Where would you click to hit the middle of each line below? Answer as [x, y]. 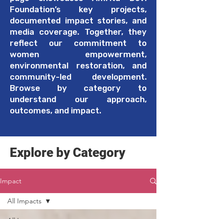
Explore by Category [67, 153]
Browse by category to [78, 88]
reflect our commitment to [78, 43]
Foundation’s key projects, [78, 9]
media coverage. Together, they [78, 32]
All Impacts [24, 201]
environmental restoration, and [78, 66]
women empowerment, [78, 54]
